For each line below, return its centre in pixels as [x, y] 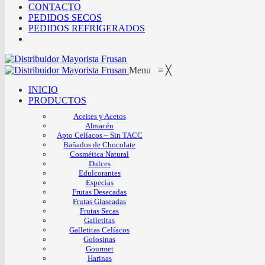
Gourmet [99, 248]
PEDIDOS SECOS [65, 17]
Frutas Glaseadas [100, 201]
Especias [99, 182]
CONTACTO [55, 7]
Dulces [99, 163]
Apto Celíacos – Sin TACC [99, 135]
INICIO [43, 89]
